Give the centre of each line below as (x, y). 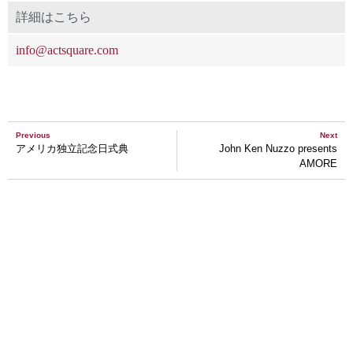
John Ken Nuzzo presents (278, 148)
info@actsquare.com (67, 50)
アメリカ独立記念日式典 (72, 148)
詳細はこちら (54, 17)
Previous (33, 135)
